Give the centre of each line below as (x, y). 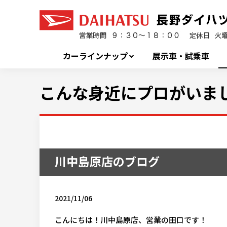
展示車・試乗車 (181, 56)
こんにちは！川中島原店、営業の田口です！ (131, 219)
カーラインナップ (95, 56)
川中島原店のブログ (107, 161)
